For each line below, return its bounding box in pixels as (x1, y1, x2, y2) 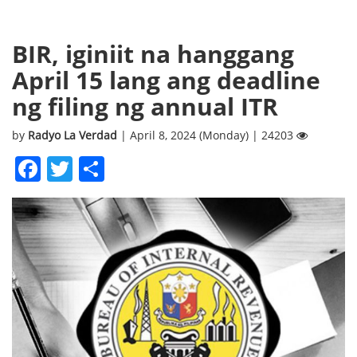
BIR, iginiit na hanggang (12, 37, 294, 70)
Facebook (41, 151, 155, 186)
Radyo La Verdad (28, 127, 120, 143)
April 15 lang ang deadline (12, 63, 320, 96)
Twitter (73, 151, 155, 186)
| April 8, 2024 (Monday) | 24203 (120, 127, 296, 143)
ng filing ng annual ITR (12, 89, 278, 123)
